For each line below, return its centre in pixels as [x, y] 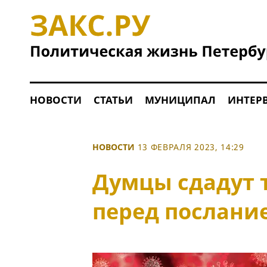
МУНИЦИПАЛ [180, 100]
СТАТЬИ [113, 100]
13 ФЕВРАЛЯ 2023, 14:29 [191, 147]
